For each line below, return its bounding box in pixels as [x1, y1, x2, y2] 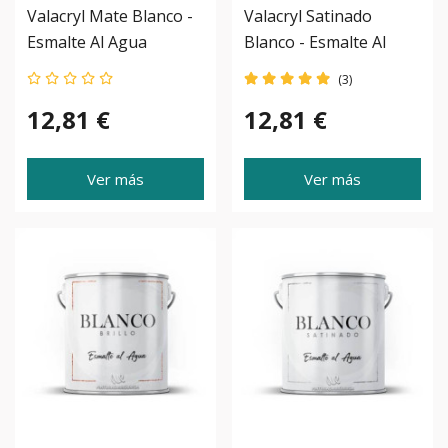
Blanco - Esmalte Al [244, 30, 386, 53]
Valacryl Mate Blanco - [27, 4, 193, 27]
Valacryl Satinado [244, 4, 372, 27]
